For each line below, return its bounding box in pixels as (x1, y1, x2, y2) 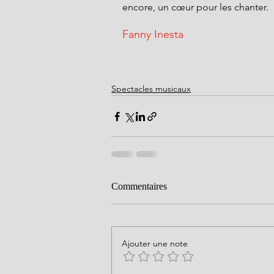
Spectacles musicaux (111, 83, 191, 94)
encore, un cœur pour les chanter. (122, 1, 268, 13)
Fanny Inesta (122, 28, 183, 41)
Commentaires (111, 181, 167, 191)
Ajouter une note (122, 238, 188, 249)
